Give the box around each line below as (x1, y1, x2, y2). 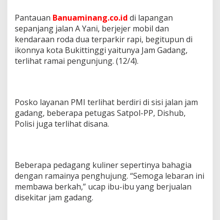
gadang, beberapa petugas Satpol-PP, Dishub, (15, 107, 186, 118)
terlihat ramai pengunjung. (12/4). (15, 55, 138, 66)
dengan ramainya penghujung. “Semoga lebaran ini (15, 170, 204, 181)
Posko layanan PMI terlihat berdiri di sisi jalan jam (15, 96, 198, 108)
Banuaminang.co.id (53, 12, 128, 23)
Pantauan (15, 12, 53, 23)
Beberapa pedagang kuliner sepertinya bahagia (15, 159, 192, 170)
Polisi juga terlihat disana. (15, 118, 109, 129)
